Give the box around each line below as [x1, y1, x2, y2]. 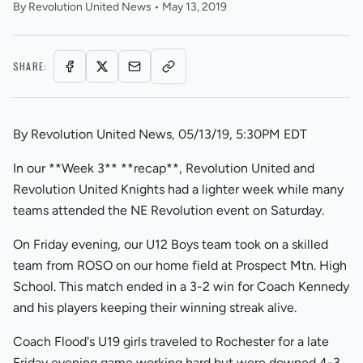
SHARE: [13, 59, 48, 73]
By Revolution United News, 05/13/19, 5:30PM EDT [13, 126, 307, 142]
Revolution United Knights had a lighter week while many [13, 181, 344, 197]
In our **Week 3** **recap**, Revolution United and [13, 160, 314, 176]
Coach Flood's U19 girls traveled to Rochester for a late [13, 334, 329, 349]
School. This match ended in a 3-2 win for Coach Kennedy [13, 279, 349, 294]
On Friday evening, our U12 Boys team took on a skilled [13, 237, 328, 252]
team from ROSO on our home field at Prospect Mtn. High [13, 258, 347, 273]
